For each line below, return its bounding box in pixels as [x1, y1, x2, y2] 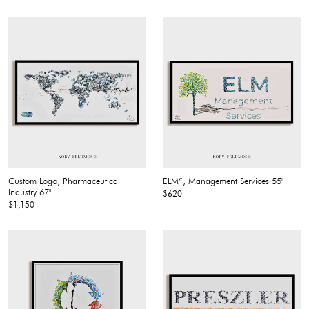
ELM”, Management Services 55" [163, 175, 284, 186]
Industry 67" [8, 186, 52, 197]
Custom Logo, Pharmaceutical [8, 175, 120, 186]
